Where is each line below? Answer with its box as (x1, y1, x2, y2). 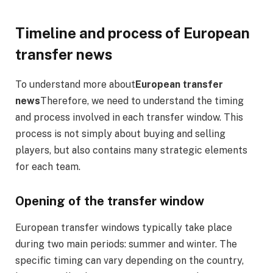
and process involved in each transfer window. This (15, 112, 243, 123)
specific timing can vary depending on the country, (15, 255, 244, 266)
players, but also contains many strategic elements (15, 144, 247, 156)
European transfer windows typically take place (15, 222, 232, 233)
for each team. (15, 161, 80, 172)
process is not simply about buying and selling (15, 128, 225, 140)
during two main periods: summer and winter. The (15, 238, 237, 250)
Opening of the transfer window (15, 193, 204, 208)
